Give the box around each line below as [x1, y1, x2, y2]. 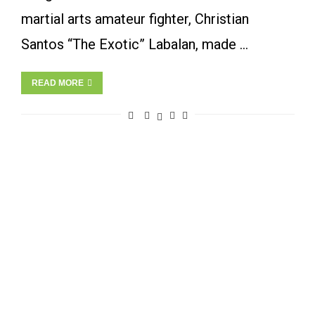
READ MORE [31, 78, 84, 88]
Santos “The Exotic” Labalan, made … [20, 36, 248, 53]
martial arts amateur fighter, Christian [20, 11, 249, 27]
